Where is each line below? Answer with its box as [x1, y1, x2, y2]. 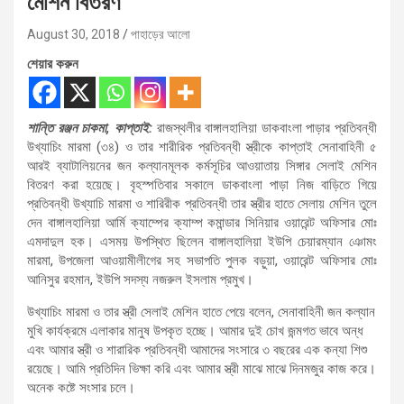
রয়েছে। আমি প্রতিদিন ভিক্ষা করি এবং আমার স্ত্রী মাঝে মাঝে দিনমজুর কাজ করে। [27, 360, 376, 377]
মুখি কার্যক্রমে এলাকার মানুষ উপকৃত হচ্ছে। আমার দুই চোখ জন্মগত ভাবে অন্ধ [27, 322, 363, 339]
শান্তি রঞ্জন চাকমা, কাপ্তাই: [27, 119, 152, 136]
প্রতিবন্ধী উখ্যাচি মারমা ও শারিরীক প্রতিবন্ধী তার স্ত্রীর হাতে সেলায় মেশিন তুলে [27, 195, 377, 212]
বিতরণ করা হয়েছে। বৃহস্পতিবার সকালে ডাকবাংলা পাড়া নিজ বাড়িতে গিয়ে [27, 176, 377, 193]
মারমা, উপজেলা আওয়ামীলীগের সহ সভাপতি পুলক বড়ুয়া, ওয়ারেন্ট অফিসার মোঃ [27, 252, 377, 269]
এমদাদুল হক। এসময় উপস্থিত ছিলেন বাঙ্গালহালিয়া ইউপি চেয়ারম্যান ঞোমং [27, 233, 377, 250]
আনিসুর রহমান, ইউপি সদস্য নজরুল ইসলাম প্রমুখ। [27, 271, 253, 288]
